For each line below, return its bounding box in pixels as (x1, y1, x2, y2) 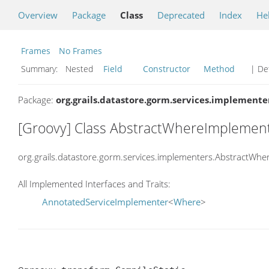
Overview (18, 9, 58, 21)
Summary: (21, 63, 60, 74)
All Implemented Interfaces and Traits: (18, 178, 171, 190)
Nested (63, 63, 100, 74)
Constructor (143, 63, 190, 74)
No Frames (59, 45, 102, 56)
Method (204, 63, 235, 74)
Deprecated (157, 9, 205, 21)
